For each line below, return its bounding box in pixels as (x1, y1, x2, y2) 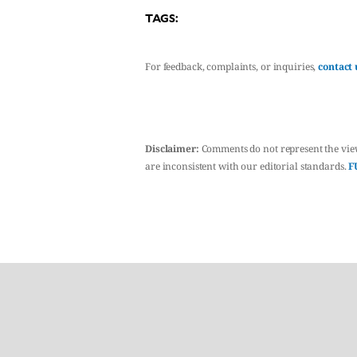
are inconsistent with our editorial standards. (145, 159, 349, 173)
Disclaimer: (145, 142, 199, 155)
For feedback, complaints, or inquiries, (145, 60, 319, 73)
